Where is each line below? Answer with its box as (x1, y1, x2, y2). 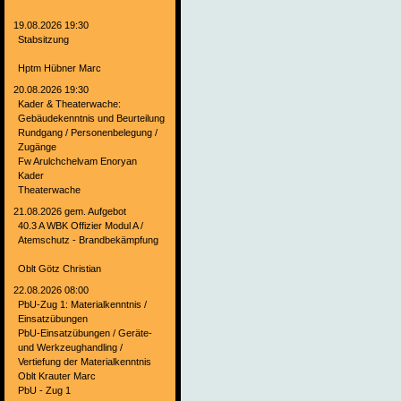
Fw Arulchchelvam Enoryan (18, 156, 137, 167)
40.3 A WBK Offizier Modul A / (18, 220, 143, 232)
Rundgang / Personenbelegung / (18, 127, 158, 139)
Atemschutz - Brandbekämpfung (18, 235, 158, 246)
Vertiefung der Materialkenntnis (18, 356, 151, 368)
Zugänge (18, 141, 56, 153)
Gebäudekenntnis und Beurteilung (18, 113, 165, 124)
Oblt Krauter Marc (18, 371, 96, 382)
